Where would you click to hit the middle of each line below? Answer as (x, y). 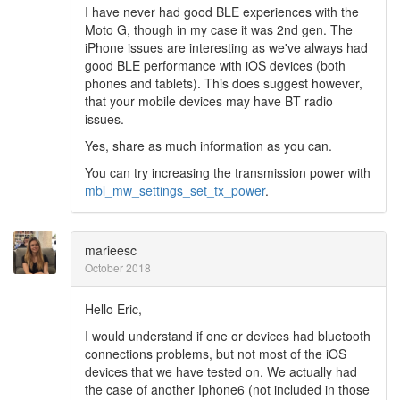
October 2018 (118, 267)
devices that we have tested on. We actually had (221, 371)
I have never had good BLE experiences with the (222, 12)
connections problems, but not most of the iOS (216, 354)
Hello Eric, (113, 309)
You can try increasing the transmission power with (228, 172)
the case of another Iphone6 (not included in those (227, 389)
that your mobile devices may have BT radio (209, 101)
